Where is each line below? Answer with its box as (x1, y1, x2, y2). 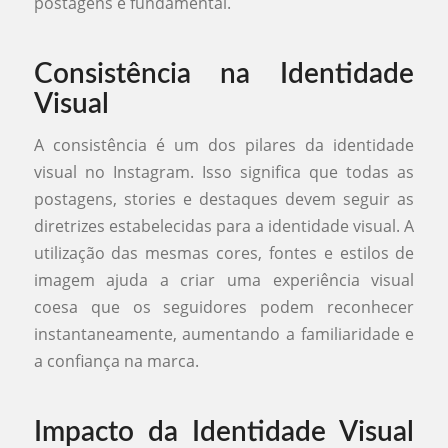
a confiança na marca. (33, 350, 199, 373)
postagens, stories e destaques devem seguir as (33, 188, 415, 211)
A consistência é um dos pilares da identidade (33, 134, 415, 157)
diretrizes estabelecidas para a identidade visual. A (33, 215, 415, 238)
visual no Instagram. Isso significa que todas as (33, 161, 415, 184)
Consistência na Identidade (33, 59, 415, 88)
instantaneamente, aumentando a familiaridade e (33, 323, 415, 346)
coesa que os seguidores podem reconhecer (33, 296, 415, 319)
